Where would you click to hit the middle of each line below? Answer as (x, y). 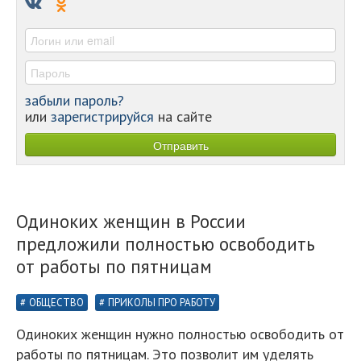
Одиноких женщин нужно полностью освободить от (180, 334)
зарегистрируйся (102, 116)
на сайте (183, 116)
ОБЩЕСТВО (56, 303)
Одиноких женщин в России (131, 221)
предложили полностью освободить (166, 244)
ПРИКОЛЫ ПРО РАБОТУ (162, 303)
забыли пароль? (75, 100)
